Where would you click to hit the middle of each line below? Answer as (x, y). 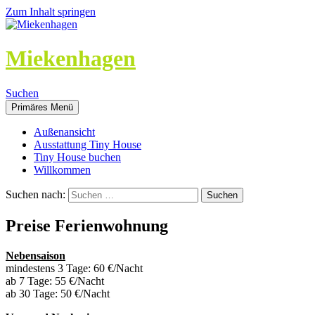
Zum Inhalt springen (51, 12)
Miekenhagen (71, 59)
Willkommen (62, 169)
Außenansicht (64, 131)
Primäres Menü (42, 107)
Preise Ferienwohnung (87, 225)
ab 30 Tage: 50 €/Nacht (58, 293)
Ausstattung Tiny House (88, 144)
